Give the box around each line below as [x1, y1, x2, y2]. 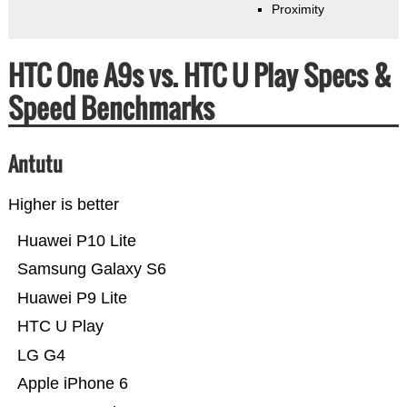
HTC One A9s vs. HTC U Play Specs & [7, 55, 392, 96]
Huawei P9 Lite [16, 289, 127, 308]
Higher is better [7, 195, 119, 214]
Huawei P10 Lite [16, 232, 136, 251]
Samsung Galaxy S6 [16, 260, 166, 279]
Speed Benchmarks [7, 87, 214, 129]
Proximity [271, 2, 324, 17]
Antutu [7, 149, 63, 179]
